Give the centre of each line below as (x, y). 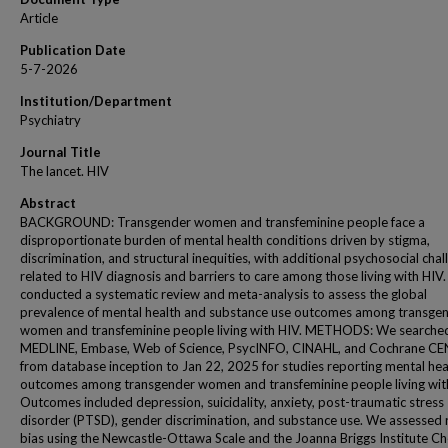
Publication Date (73, 50)
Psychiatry (50, 120)
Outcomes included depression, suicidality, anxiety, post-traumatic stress (232, 402)
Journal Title (60, 152)
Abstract (48, 203)
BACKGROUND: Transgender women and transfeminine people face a (222, 222)
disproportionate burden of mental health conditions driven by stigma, (225, 240)
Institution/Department (96, 101)
